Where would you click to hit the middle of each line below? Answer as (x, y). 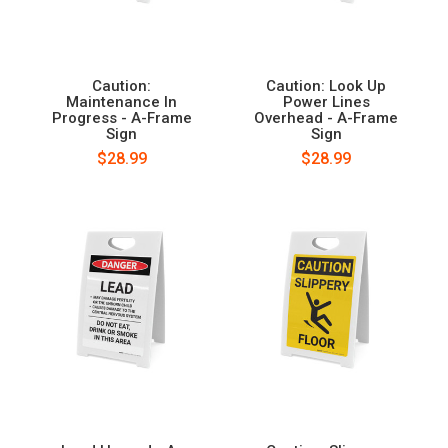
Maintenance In (122, 101)
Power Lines (326, 101)
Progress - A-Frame (121, 117)
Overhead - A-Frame (326, 117)
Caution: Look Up (326, 85)
